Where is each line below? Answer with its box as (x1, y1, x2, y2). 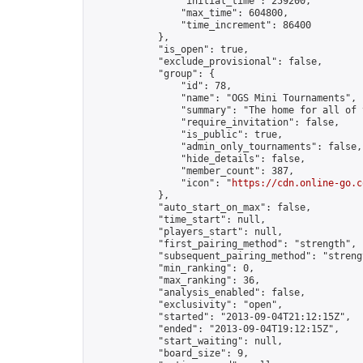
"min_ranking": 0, (90, 263, 254, 274)
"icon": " (90, 177, 232, 189)
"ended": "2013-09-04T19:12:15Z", (90, 323, 340, 335)
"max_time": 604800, (90, 7, 288, 19)
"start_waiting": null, (90, 335, 283, 347)
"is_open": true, (90, 44, 249, 55)
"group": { (90, 68, 215, 79)
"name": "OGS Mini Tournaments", (90, 92, 357, 104)
